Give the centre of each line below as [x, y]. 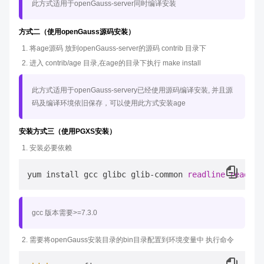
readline [206, 174]
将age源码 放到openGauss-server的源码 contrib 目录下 [118, 48]
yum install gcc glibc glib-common [107, 174]
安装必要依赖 [51, 148]
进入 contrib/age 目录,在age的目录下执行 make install [115, 63]
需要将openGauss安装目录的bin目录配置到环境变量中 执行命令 [132, 240]
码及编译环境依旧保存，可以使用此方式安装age [109, 103]
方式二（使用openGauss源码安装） [77, 32]
